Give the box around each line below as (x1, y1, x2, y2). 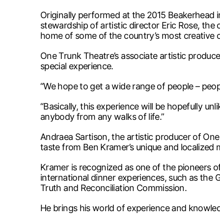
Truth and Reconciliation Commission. (40, 183, 187, 193)
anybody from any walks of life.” (40, 111, 165, 122)
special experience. (40, 61, 113, 71)
